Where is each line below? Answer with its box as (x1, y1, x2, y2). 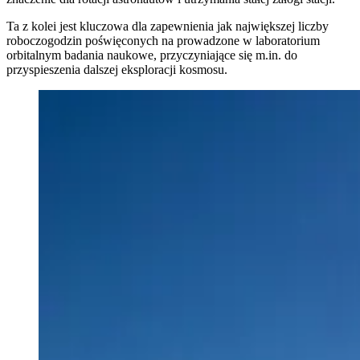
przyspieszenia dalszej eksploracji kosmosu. (6, 63, 227, 77)
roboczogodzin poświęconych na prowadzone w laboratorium (6, 34, 320, 48)
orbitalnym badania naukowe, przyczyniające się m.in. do (6, 48, 297, 63)
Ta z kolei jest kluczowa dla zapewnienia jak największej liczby (6, 19, 329, 34)
